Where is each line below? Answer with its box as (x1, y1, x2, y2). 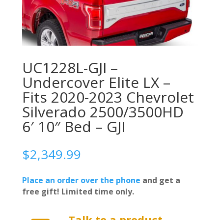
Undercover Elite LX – (22, 72, 170, 92)
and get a (140, 174, 180, 186)
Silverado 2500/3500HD (22, 101, 184, 122)
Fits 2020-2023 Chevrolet (22, 86, 194, 107)
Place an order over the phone (22, 174, 140, 186)
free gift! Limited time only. (22, 186, 134, 197)
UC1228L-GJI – (22, 57, 118, 78)
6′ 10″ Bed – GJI (22, 116, 125, 137)
